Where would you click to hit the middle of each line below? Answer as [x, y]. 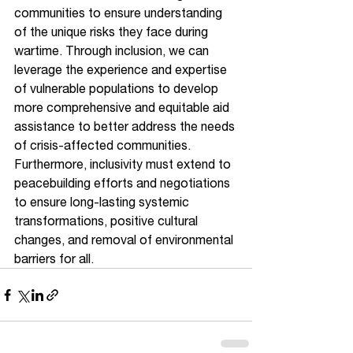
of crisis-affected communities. [104, 145]
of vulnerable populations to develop [118, 88]
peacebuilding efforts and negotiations [124, 183]
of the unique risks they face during [113, 32]
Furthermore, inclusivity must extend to [124, 164]
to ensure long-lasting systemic [103, 202]
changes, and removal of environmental [125, 240]
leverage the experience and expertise [122, 69]
